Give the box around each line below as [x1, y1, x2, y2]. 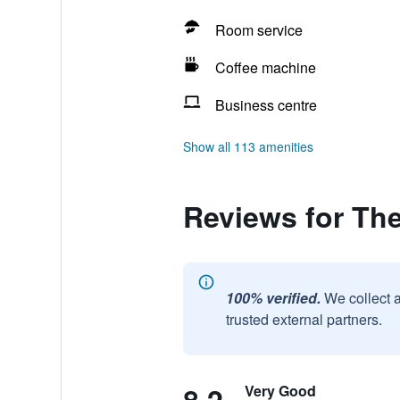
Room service [214, 20, 303, 40]
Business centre [214, 95, 317, 115]
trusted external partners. [225, 309, 382, 329]
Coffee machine [214, 57, 316, 78]
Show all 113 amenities [182, 137, 313, 155]
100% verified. [225, 287, 321, 308]
